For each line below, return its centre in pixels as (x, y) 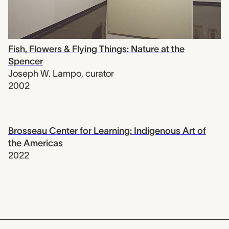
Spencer (26, 61)
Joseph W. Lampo (45, 73)
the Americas (36, 143)
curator (100, 73)
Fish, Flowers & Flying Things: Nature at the (96, 49)
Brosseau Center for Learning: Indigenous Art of (107, 131)
